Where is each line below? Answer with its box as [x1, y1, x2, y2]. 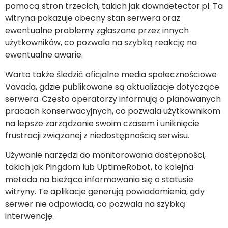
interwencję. [5, 210, 54, 222]
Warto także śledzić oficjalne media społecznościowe [5, 68, 217, 80]
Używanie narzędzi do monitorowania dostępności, [5, 149, 206, 161]
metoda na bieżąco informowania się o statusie [5, 174, 193, 186]
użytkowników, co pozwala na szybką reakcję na [5, 37, 197, 49]
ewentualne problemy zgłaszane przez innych [5, 24, 189, 37]
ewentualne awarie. [5, 49, 83, 61]
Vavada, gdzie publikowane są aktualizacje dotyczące [5, 80, 219, 93]
